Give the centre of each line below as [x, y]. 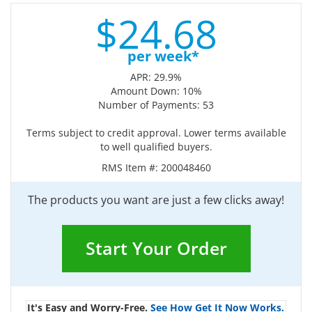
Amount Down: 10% [156, 91]
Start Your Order [156, 248]
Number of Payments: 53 [156, 105]
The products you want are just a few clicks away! [156, 200]
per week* [163, 56]
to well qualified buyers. [156, 147]
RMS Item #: [131, 167]
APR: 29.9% [156, 77]
